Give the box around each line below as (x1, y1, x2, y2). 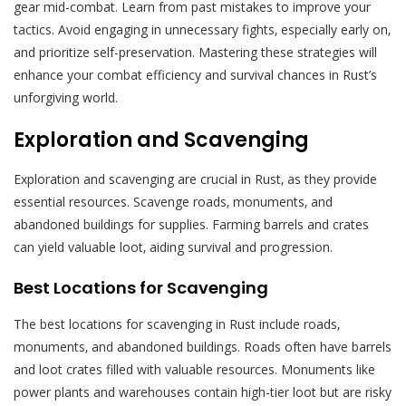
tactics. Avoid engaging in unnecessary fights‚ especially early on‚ (14, 20, 391, 38)
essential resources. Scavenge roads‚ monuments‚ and (14, 192, 333, 210)
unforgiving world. (14, 88, 118, 106)
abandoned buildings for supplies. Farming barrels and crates (14, 215, 369, 233)
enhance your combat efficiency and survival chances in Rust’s (14, 65, 377, 83)
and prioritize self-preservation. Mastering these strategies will (14, 43, 377, 61)
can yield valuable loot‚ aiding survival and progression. (14, 237, 333, 256)
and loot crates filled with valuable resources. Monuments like (14, 360, 375, 378)
